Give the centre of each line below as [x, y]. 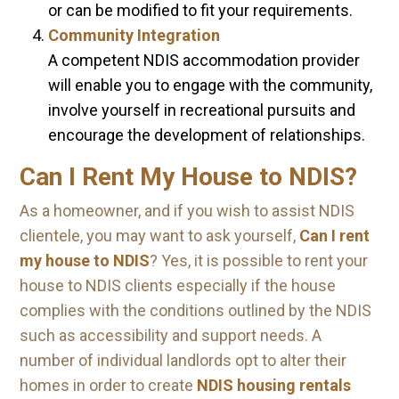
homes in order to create [108, 385]
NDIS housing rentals [274, 385]
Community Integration [134, 35]
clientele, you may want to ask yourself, [159, 236]
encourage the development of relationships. [207, 135]
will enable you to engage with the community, [210, 85]
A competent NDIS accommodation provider [204, 60]
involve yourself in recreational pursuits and [202, 110]
